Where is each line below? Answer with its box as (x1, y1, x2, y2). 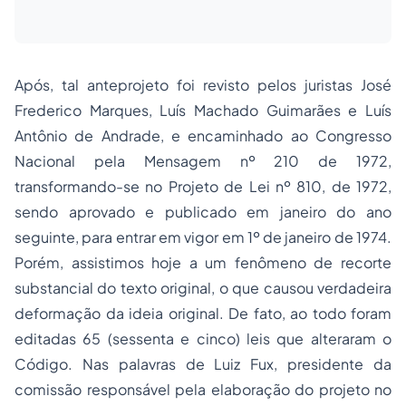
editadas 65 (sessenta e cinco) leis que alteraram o (14, 329, 391, 348)
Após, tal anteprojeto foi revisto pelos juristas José (14, 75, 391, 94)
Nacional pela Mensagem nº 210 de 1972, (14, 151, 391, 170)
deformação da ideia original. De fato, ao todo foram (14, 304, 391, 323)
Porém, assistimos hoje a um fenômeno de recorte (14, 253, 391, 272)
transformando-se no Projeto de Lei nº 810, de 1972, (14, 177, 391, 196)
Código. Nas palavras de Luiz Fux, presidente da (14, 354, 391, 373)
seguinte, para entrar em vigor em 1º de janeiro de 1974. (14, 227, 391, 246)
